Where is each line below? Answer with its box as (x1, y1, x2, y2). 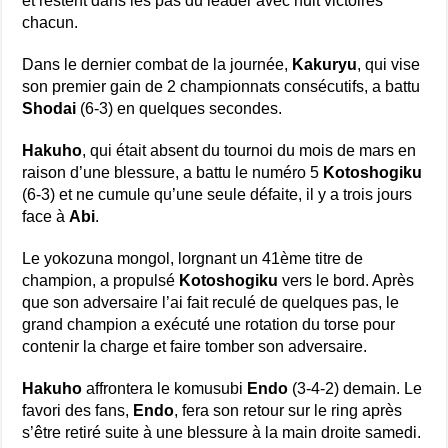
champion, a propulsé (22, 272, 180, 289)
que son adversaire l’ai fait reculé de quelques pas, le (22, 294, 400, 311)
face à (22, 208, 70, 225)
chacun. (22, 14, 79, 31)
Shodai (22, 100, 77, 117)
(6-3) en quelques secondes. (76, 100, 283, 117)
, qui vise (357, 56, 421, 73)
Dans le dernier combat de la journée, (22, 56, 293, 73)
